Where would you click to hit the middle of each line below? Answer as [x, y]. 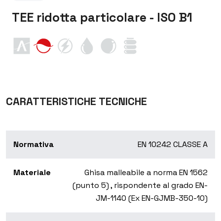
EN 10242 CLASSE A [173, 145]
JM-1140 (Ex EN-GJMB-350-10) [152, 198]
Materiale [32, 173]
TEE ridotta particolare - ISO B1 [102, 18]
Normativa [34, 145]
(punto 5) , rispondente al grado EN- [140, 185]
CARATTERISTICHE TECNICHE [76, 102]
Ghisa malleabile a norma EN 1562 [146, 173]
